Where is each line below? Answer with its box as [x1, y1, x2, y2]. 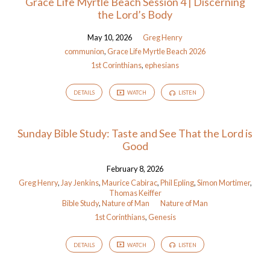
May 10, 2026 [87, 32, 132, 42]
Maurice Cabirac [101, 178, 157, 188]
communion [64, 46, 104, 56]
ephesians [145, 60, 179, 70]
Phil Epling [160, 178, 194, 188]
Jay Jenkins [60, 178, 99, 188]
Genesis [148, 212, 176, 222]
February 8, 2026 [107, 164, 163, 174]
